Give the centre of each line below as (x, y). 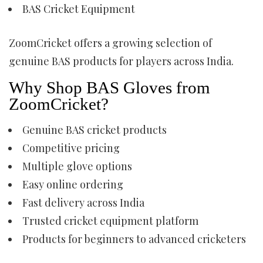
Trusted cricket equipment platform (110, 221)
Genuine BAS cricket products (95, 130)
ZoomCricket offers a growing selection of (110, 43)
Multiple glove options (77, 166)
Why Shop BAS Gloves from (109, 87)
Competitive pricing (71, 148)
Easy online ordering (73, 184)
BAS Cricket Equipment (79, 9)
